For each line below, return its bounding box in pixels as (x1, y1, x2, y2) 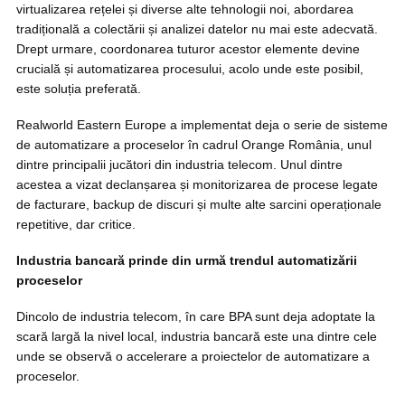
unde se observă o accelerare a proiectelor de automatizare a (16, 349, 370, 363)
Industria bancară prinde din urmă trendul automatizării (16, 253, 357, 268)
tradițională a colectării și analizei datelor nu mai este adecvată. (16, 22, 378, 36)
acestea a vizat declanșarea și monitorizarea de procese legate (16, 177, 378, 192)
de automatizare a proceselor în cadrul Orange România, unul (16, 137, 372, 152)
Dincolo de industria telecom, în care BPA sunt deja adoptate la (16, 309, 375, 324)
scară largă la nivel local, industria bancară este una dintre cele (16, 329, 377, 344)
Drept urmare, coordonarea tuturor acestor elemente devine (16, 42, 360, 56)
